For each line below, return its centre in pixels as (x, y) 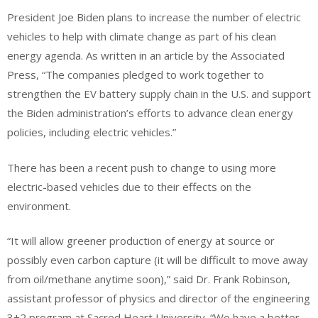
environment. (39, 205)
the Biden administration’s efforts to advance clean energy (150, 113)
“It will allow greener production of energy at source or (141, 241)
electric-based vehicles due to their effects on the (129, 186)
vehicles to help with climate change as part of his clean (142, 37)
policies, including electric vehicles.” (92, 132)
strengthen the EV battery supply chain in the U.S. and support (159, 94)
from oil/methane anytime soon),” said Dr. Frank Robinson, (149, 279)
